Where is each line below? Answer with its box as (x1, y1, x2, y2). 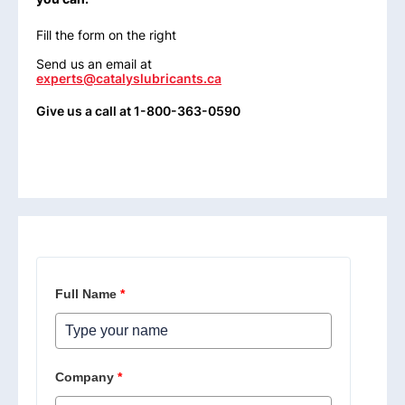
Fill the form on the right (36, 26, 176, 42)
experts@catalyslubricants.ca (36, 70, 221, 86)
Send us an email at (36, 55, 152, 71)
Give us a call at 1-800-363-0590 (36, 102, 240, 118)
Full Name (55, 287, 117, 302)
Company (55, 370, 114, 385)
